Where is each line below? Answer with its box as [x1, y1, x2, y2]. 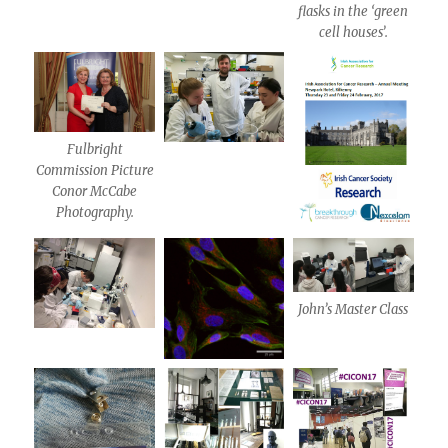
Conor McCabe [52, 183, 138, 201]
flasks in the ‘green [298, 2, 409, 20]
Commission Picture [35, 162, 154, 180]
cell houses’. [318, 23, 388, 41]
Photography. [55, 204, 134, 222]
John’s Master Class [298, 300, 409, 318]
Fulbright [66, 141, 123, 159]
